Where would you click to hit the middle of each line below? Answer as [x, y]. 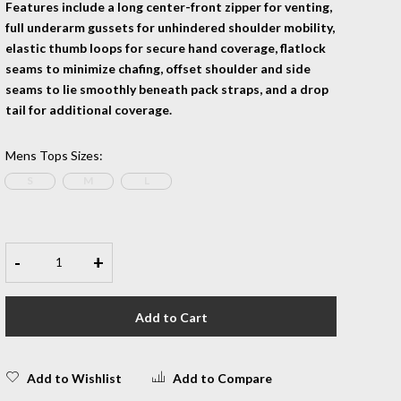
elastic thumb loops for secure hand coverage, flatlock [166, 47]
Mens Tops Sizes [52, 155]
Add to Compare [222, 378]
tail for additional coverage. [89, 109]
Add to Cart [171, 317]
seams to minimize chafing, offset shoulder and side [158, 68]
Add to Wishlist [74, 378]
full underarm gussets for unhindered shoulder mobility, [170, 27]
